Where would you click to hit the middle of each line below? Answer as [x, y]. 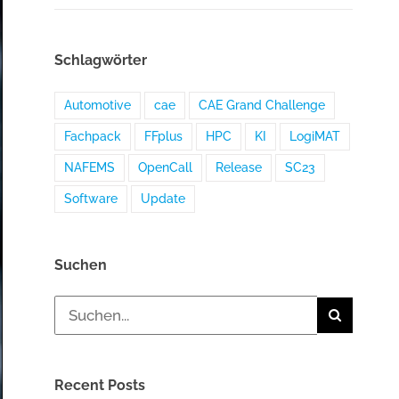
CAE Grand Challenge [262, 106]
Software [91, 199]
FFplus [164, 137]
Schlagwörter [101, 61]
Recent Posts [100, 386]
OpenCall [166, 168]
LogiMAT [315, 137]
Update [163, 199]
